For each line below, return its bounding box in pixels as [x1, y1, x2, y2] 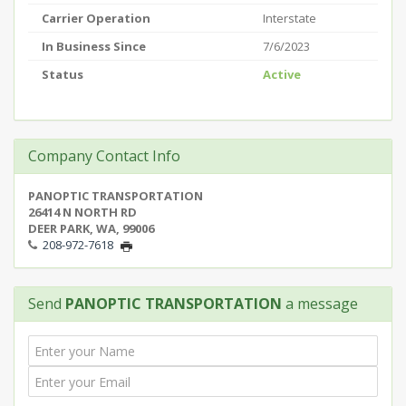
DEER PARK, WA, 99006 [28, 220, 154, 237]
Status [42, 66, 83, 82]
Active [263, 66, 301, 82]
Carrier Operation [42, 10, 150, 26]
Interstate [263, 10, 316, 26]
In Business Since [42, 38, 146, 54]
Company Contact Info [28, 146, 180, 166]
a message [282, 294, 358, 314]
